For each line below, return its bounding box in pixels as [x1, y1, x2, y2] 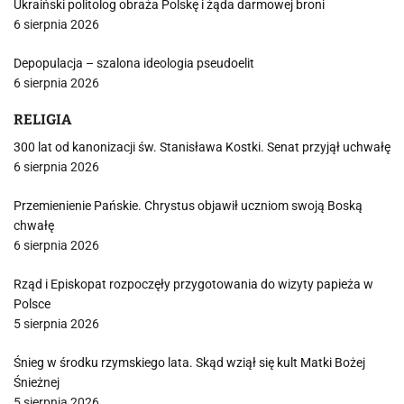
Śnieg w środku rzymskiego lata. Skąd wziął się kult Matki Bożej [14, 355, 365, 370]
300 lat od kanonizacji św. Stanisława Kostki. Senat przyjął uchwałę [14, 140, 390, 154]
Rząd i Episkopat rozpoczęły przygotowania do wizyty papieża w [14, 277, 373, 291]
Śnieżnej [14, 375, 60, 390]
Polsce [14, 297, 50, 311]
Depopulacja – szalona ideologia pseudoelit [14, 56, 254, 70]
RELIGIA [14, 111, 71, 128]
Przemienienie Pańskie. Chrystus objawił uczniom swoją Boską [14, 198, 363, 213]
